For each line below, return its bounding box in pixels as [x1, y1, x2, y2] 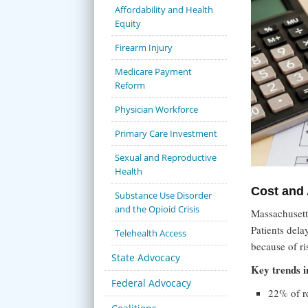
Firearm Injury [115, 41, 173, 54]
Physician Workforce [115, 103, 198, 115]
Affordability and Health [115, 3, 213, 16]
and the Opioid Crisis [115, 203, 199, 215]
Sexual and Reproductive [115, 151, 217, 164]
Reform [115, 79, 145, 91]
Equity [115, 17, 141, 30]
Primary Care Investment [115, 127, 217, 140]
